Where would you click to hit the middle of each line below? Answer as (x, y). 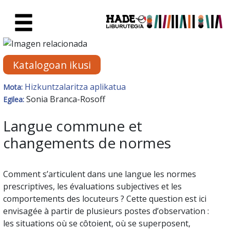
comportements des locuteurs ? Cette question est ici (105, 198)
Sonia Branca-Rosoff (66, 99)
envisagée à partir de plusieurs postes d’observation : (106, 211)
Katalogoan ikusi (52, 65)
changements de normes (87, 142)
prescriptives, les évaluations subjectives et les (92, 186)
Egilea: (15, 99)
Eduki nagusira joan (42, 10)
